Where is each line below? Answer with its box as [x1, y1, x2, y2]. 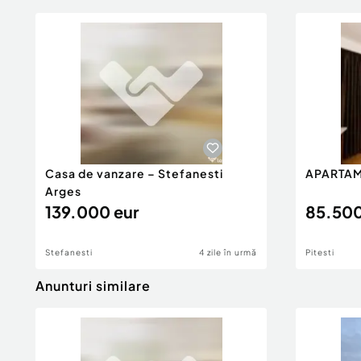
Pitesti [305, 247, 334, 257]
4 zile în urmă [199, 247, 257, 257]
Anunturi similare [35, 277, 151, 294]
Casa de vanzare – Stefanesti [45, 166, 223, 180]
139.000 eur [45, 201, 139, 222]
